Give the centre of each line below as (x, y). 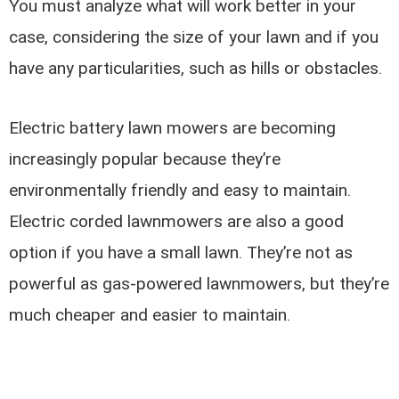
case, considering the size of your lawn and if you (194, 37)
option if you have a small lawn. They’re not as (181, 252)
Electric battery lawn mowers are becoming (173, 127)
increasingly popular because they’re (145, 159)
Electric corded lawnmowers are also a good (177, 221)
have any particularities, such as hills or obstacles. (196, 69)
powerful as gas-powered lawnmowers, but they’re (199, 283)
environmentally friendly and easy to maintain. (180, 190)
